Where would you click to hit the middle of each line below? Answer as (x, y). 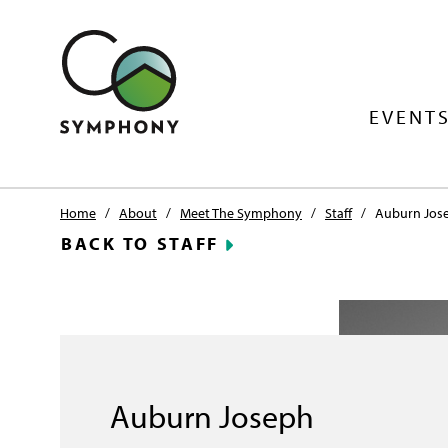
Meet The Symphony (241, 213)
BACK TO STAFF (140, 244)
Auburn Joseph (212, 416)
